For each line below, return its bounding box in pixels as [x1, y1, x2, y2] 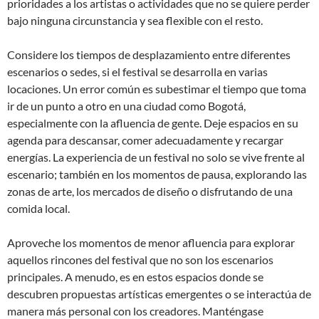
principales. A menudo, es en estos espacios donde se [7, 270, 263, 283]
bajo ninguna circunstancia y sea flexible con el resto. [7, 14, 263, 27]
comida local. [7, 202, 70, 215]
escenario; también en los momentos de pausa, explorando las [7, 167, 307, 181]
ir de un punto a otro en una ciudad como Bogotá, [7, 99, 246, 113]
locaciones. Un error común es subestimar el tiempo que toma [7, 82, 306, 95]
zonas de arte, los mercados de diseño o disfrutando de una [7, 184, 293, 198]
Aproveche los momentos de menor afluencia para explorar [7, 236, 295, 249]
